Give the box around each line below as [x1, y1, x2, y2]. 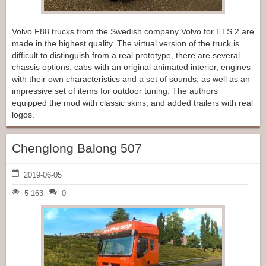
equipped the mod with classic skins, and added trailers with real [12, 97, 253, 107]
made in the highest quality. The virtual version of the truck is [12, 38, 239, 48]
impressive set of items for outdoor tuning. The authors [12, 85, 218, 96]
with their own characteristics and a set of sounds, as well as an [12, 74, 250, 84]
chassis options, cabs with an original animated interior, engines [12, 62, 251, 72]
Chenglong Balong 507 [12, 141, 142, 155]
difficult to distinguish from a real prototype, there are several [12, 50, 240, 60]
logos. [12, 109, 34, 119]
